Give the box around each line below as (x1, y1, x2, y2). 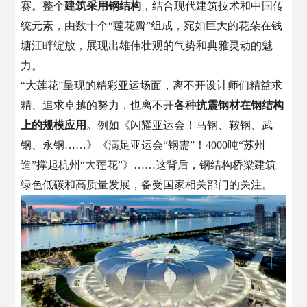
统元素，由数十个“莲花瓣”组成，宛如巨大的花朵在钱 (21, 19, 283, 32)
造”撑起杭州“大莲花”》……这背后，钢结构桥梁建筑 (21, 158, 277, 171)
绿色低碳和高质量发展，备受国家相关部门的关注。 (21, 178, 273, 191)
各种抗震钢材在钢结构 (174, 99, 284, 111)
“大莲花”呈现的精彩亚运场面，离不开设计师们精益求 (21, 79, 283, 91)
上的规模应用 (21, 119, 87, 131)
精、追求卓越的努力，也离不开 (21, 99, 175, 111)
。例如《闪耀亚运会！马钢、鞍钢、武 (86, 119, 273, 131)
